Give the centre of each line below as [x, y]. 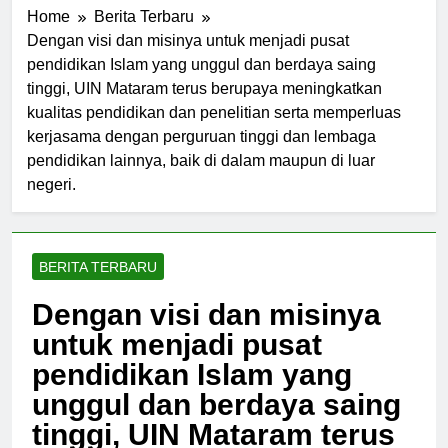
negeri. [51, 184]
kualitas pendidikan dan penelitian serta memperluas [214, 112]
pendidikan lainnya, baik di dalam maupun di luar [201, 160]
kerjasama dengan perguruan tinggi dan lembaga [201, 136]
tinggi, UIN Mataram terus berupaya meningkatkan [204, 88]
